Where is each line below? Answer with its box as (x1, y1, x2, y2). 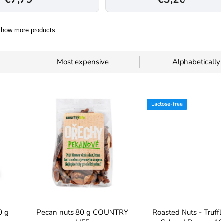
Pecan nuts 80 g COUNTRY (37, 207, 128, 217)
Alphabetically (172, 57, 220, 67)
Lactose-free (151, 100, 183, 108)
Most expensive (56, 57, 109, 67)
